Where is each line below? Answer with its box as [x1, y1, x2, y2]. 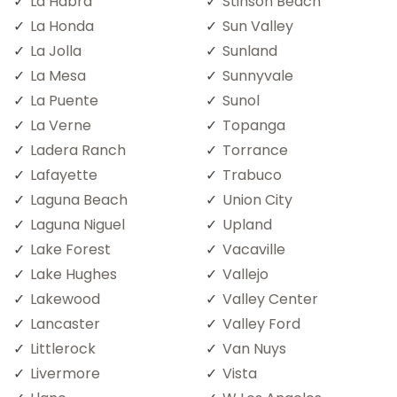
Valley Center [222, 288, 318, 309]
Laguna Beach [30, 189, 128, 210]
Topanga [222, 114, 285, 136]
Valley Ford [222, 313, 300, 334]
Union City [222, 189, 292, 210]
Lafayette [30, 164, 97, 185]
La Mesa [30, 65, 86, 86]
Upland [222, 214, 272, 235]
